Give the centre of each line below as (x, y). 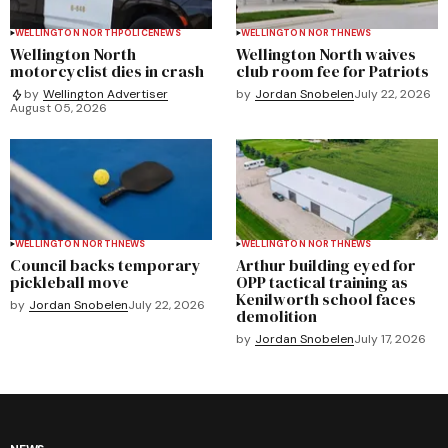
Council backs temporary (105, 264)
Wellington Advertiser (105, 94)
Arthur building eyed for (326, 264)
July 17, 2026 (390, 338)
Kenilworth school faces (326, 298)
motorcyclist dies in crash (107, 70)
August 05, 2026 (58, 107)
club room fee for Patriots (332, 70)
